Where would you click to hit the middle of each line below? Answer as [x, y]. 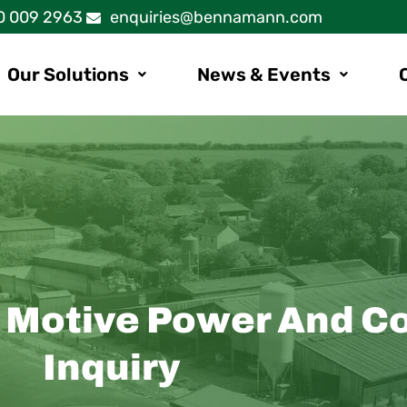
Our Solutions [69, 74]
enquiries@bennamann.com [216, 17]
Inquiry [111, 367]
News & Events [263, 74]
